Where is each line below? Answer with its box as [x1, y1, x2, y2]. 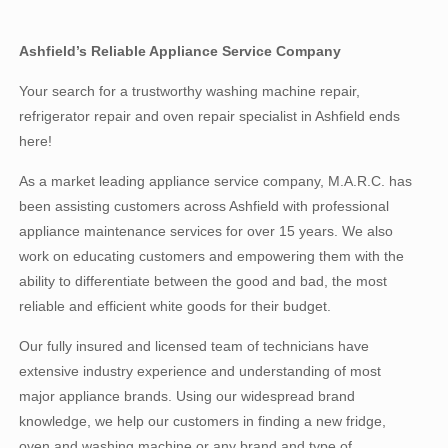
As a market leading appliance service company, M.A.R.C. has [19, 173, 413, 189]
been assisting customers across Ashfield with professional [19, 198, 390, 214]
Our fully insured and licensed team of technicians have [19, 338, 370, 354]
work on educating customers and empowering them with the [19, 248, 405, 264]
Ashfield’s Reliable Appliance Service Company [19, 43, 342, 59]
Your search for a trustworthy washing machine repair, [19, 83, 361, 99]
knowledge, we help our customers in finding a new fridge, [19, 413, 387, 429]
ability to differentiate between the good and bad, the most [19, 273, 388, 289]
